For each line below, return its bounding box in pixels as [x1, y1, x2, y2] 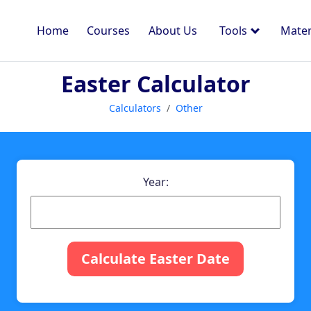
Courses [87, 23, 131, 38]
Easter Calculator [60, 69, 251, 99]
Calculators [108, 101, 161, 115]
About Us [148, 23, 197, 38]
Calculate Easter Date [81, 249, 230, 269]
